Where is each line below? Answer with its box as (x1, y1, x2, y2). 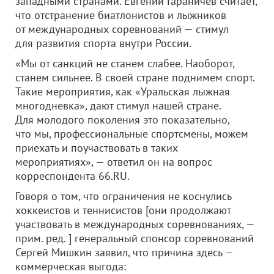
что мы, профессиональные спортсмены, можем (15, 127, 248, 141)
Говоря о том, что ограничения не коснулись (15, 189, 231, 203)
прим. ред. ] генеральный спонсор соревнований (15, 231, 254, 245)
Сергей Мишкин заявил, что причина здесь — (15, 245, 233, 259)
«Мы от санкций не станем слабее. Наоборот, (15, 56, 234, 70)
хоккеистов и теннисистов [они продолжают (15, 203, 231, 217)
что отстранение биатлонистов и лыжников (15, 8, 226, 22)
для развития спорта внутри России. (15, 36, 191, 50)
